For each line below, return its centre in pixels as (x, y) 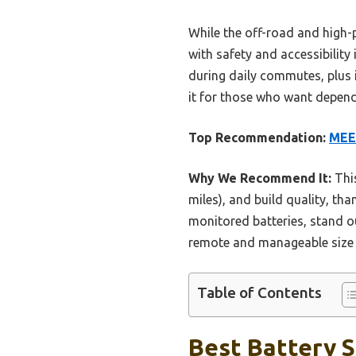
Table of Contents (259, 293)
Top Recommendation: (257, 137)
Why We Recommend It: (260, 178)
